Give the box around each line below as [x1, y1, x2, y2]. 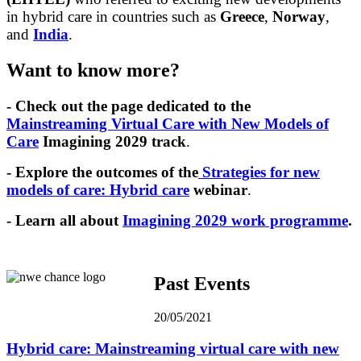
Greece [220, 7, 264, 25]
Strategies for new [198, 163, 320, 180]
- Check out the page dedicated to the [6, 97, 251, 114]
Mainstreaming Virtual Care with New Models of [6, 114, 329, 132]
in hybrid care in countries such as [6, 7, 220, 25]
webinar [189, 180, 247, 198]
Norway [272, 7, 326, 25]
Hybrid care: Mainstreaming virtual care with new [6, 340, 339, 358]
